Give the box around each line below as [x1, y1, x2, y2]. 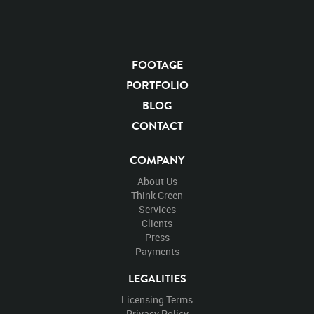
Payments [135, 245, 179, 259]
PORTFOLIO [125, 77, 189, 93]
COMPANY [130, 152, 184, 168]
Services [138, 203, 176, 217]
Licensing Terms [121, 293, 193, 307]
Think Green [131, 189, 183, 203]
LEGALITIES [128, 271, 186, 287]
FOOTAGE [131, 57, 183, 73]
